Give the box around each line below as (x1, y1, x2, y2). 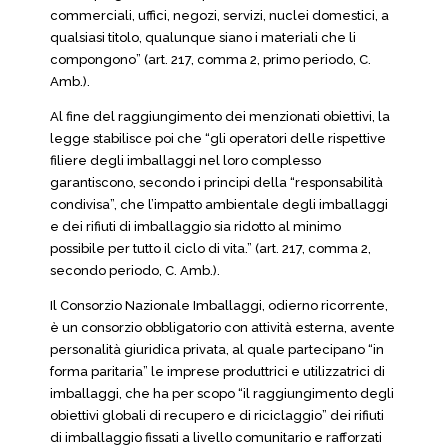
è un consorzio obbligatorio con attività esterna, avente (50, 320, 395, 335)
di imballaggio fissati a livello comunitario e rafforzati (50, 430, 382, 445)
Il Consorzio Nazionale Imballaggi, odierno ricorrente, (50, 298, 388, 313)
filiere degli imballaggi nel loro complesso (50, 153, 321, 168)
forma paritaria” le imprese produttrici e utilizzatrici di (50, 364, 385, 379)
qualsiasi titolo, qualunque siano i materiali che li (50, 30, 356, 45)
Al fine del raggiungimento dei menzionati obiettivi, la (50, 109, 390, 124)
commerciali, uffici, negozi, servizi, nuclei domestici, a (50, 8, 389, 23)
